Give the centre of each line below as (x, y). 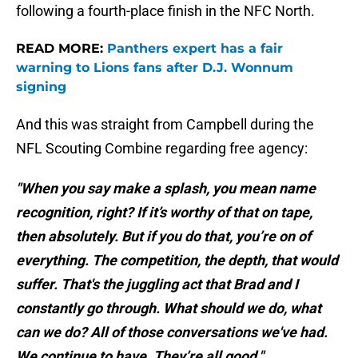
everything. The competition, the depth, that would (177, 261)
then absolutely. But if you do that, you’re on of (163, 237)
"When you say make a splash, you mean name (166, 189)
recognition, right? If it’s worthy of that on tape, (164, 213)
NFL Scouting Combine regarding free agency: (162, 149)
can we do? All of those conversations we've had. (172, 332)
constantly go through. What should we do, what (169, 308)
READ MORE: (62, 49)
